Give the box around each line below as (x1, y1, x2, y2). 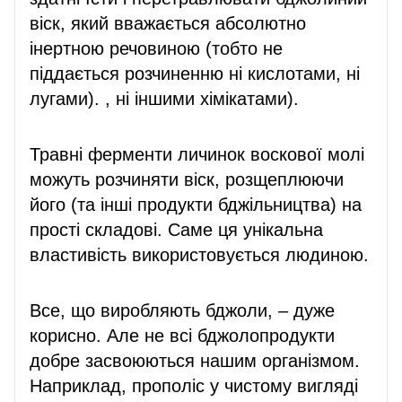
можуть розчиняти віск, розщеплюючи (30, 169, 344, 189)
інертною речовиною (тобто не (30, 38, 283, 58)
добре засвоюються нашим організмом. (30, 350, 360, 371)
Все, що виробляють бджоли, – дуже (30, 300, 335, 320)
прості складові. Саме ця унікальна (30, 219, 323, 240)
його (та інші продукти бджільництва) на (30, 194, 362, 214)
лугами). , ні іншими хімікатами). (30, 88, 299, 109)
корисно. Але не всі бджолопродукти (30, 325, 335, 345)
